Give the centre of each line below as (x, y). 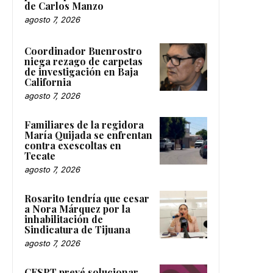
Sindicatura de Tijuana (77, 230)
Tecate (40, 156)
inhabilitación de (64, 219)
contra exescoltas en (73, 146)
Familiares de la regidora (84, 125)
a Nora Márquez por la (77, 209)
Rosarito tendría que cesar (87, 199)
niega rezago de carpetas (83, 62)
